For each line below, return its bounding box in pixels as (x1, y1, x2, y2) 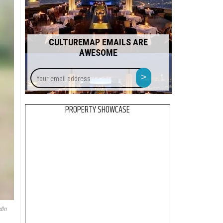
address (150, 88, 176, 102)
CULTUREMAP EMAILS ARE (49, 37, 148, 47)
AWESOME (79, 47, 118, 58)
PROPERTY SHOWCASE (65, 103, 130, 117)
